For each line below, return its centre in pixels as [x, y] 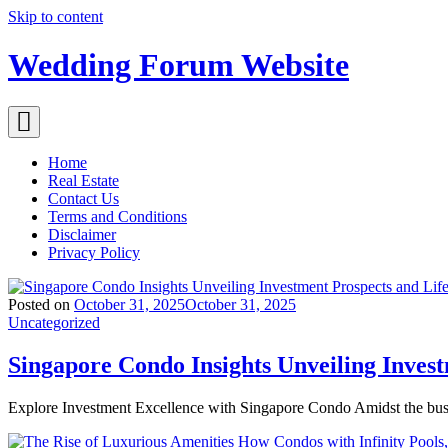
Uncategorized [54, 322]
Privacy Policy [94, 252]
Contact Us [83, 198]
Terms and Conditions [117, 216]
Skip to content [55, 16]
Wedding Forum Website [178, 65]
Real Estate [83, 180]
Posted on [41, 304]
